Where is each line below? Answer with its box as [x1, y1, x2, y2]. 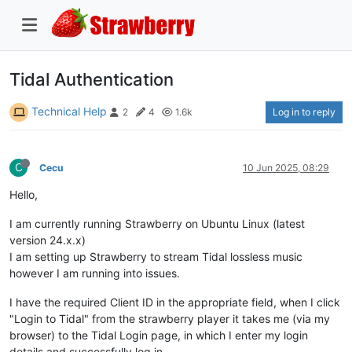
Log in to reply [273, 105, 335, 118]
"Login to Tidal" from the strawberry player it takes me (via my [9, 311, 330, 325]
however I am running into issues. [9, 266, 180, 280]
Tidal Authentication [9, 68, 174, 90]
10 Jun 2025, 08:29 [243, 161, 329, 174]
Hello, [9, 187, 38, 201]
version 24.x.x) [9, 233, 86, 247]
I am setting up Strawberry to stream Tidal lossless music [9, 249, 302, 263]
